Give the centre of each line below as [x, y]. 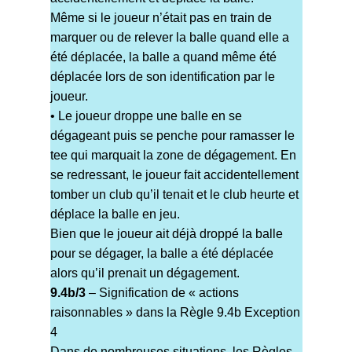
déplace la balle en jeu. [115, 214]
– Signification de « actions [162, 293]
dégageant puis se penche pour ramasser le [172, 136]
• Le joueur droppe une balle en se [146, 116]
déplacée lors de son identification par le [162, 77]
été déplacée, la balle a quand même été [163, 57]
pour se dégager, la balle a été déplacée [161, 254]
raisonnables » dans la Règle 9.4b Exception [175, 313]
